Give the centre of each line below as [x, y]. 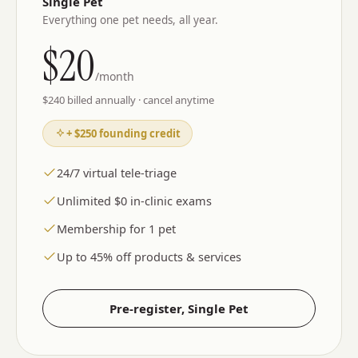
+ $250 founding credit [123, 134]
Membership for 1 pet [116, 229]
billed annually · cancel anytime [139, 100]
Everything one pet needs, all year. [130, 20]
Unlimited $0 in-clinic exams [134, 201]
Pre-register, [149, 309]
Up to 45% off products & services [149, 257]
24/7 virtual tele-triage [117, 173]
